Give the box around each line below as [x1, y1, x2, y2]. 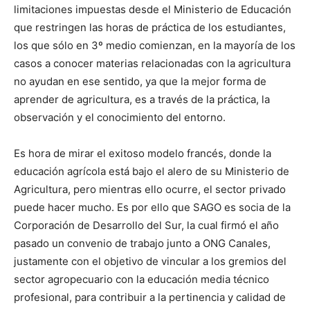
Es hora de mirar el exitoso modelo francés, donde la [14, 146, 271, 160]
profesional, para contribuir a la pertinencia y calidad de [14, 290, 286, 304]
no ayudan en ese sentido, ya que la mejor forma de [14, 74, 266, 88]
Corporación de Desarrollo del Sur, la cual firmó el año [14, 218, 279, 232]
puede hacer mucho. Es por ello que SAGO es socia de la [14, 200, 291, 214]
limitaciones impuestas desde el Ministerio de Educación [14, 2, 291, 16]
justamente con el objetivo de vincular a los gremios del [14, 254, 286, 268]
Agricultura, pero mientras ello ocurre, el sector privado [14, 182, 286, 196]
